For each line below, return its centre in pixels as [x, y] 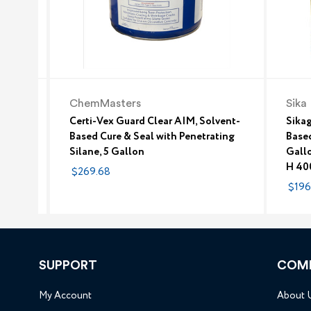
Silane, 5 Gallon [107, 152]
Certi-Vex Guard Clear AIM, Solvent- [155, 121]
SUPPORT [68, 265]
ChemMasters [106, 103]
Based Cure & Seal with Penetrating [152, 136]
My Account [65, 295]
